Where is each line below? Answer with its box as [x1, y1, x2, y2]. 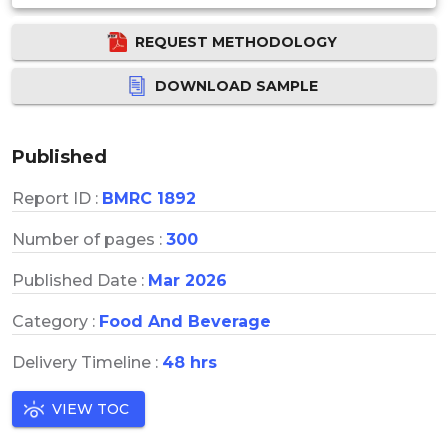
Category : [12, 311, 99, 331]
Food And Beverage [99, 311, 271, 331]
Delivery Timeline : [12, 352, 162, 372]
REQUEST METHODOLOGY [135, 32, 337, 51]
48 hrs [162, 352, 217, 372]
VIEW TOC [52, 399, 129, 418]
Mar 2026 [148, 270, 227, 290]
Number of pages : [12, 229, 166, 249]
